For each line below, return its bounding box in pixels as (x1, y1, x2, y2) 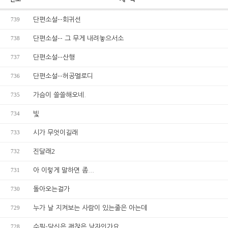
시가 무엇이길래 (33, 129, 78, 136)
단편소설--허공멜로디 (33, 73, 93, 79)
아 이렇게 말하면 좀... (33, 167, 94, 174)
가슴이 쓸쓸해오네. (33, 92, 86, 98)
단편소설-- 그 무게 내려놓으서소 (33, 35, 124, 42)
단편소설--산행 (33, 54, 75, 61)
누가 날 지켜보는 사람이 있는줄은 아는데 (33, 205, 147, 211)
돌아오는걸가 (33, 186, 70, 192)
